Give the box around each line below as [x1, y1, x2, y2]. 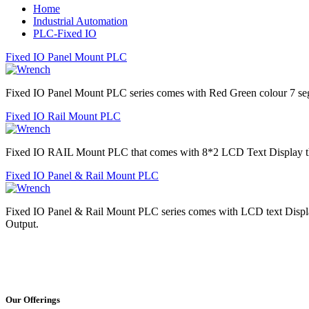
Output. [6, 218, 39, 230]
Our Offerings [6, 294, 60, 305]
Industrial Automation [33, 15, 128, 28]
